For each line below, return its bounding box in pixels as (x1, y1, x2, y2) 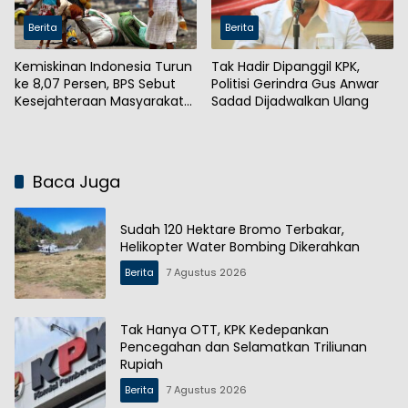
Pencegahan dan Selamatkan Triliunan (120, 338, 367, 357)
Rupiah (120, 355, 163, 374)
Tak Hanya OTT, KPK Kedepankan (120, 321, 329, 340)
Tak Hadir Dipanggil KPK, (211, 56, 360, 76)
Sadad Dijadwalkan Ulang (211, 91, 369, 110)
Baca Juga (33, 169, 120, 193)
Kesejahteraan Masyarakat (15, 91, 184, 110)
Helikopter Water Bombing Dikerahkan (120, 237, 360, 256)
